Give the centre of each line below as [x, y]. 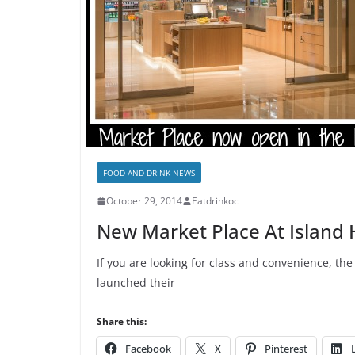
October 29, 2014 [144, 201]
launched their [136, 282]
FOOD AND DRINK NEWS [149, 173]
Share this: [122, 321]
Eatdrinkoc [215, 201]
